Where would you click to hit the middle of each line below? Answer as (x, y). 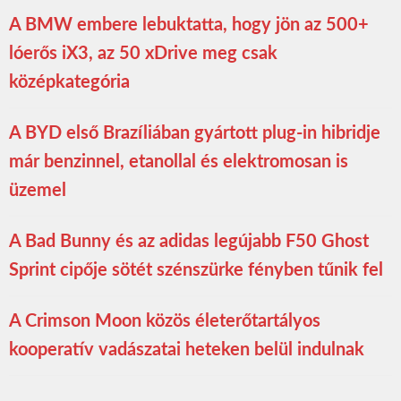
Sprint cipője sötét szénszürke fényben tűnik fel (196, 270)
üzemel (38, 190)
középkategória (69, 82)
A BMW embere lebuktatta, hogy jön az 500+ (189, 25)
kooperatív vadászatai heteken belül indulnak (187, 350)
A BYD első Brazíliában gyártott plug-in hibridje (195, 133)
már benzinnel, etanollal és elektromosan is (179, 162)
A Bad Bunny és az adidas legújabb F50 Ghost (189, 241)
